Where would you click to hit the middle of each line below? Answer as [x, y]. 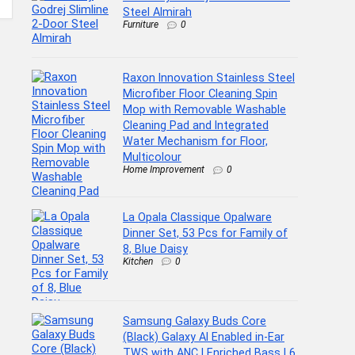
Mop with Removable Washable [204, 109]
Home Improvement [164, 169]
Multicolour [152, 157]
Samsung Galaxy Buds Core [195, 321]
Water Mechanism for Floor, [195, 141]
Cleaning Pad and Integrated [196, 125]
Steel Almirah [157, 11]
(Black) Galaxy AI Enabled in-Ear [204, 336]
